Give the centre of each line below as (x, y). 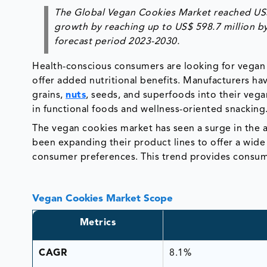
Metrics (98, 223)
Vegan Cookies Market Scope (103, 198)
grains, (49, 95)
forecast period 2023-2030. (117, 41)
